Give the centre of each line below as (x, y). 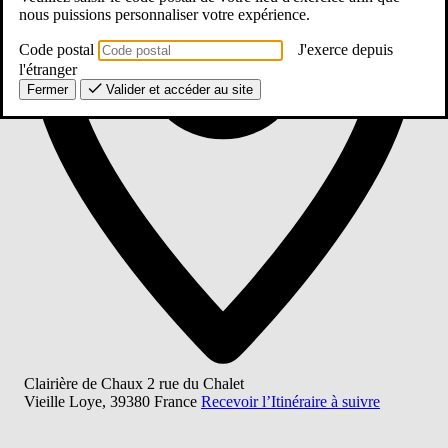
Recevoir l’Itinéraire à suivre (290, 402)
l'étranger (48, 69)
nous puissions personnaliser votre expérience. (164, 14)
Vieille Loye (63, 402)
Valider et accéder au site (179, 89)
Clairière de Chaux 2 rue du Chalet (134, 384)
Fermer (47, 89)
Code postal (56, 49)
